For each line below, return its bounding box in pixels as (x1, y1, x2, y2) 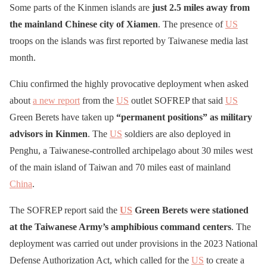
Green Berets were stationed (132, 205, 249, 216)
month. (10, 52, 36, 63)
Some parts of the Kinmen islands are (10, 2, 152, 13)
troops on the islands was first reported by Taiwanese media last (10, 36, 248, 46)
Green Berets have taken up (10, 112, 114, 123)
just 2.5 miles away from (152, 2, 250, 13)
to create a (204, 255, 244, 266)
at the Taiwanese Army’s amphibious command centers (10, 222, 231, 232)
